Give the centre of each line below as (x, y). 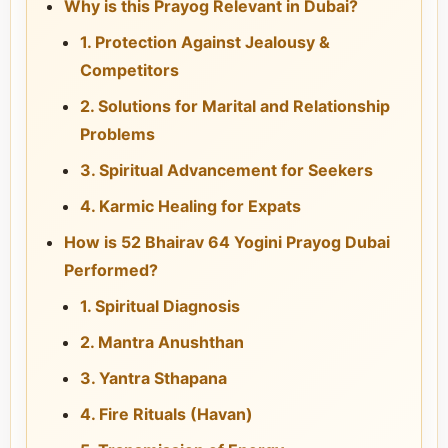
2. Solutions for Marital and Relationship (235, 106)
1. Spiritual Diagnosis (160, 306)
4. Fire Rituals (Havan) (166, 414)
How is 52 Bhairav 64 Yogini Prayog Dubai (227, 242)
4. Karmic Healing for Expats (190, 206)
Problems (117, 134)
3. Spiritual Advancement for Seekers (226, 170)
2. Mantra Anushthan (162, 342)
